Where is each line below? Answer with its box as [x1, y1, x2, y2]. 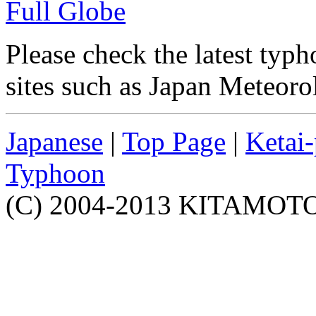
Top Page [122, 126, 226, 157]
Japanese [6, 126, 103, 157]
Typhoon [6, 158, 105, 189]
